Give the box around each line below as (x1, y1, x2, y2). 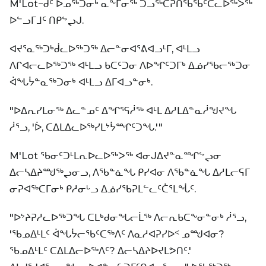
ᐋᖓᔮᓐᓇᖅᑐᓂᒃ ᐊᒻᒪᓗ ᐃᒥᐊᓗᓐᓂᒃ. (9, 76, 153, 88)
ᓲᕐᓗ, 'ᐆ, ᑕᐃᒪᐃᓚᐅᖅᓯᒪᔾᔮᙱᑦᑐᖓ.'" (9, 121, 163, 133)
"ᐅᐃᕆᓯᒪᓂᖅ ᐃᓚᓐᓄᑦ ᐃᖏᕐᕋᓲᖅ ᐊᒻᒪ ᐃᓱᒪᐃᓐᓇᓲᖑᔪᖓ (9, 104, 236, 116)
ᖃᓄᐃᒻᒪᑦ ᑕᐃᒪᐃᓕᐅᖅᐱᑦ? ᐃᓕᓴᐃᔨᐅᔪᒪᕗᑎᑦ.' (9, 245, 191, 256)
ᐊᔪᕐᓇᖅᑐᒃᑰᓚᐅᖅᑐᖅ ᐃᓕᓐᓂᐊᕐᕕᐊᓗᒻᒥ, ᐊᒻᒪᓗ (9, 43, 200, 55)
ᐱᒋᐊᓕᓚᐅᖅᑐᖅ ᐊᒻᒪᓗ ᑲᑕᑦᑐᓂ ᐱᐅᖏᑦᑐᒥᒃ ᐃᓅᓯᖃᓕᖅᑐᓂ (9, 59, 251, 71)
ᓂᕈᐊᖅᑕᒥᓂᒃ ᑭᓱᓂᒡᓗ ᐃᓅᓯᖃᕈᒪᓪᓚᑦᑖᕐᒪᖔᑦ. (9, 183, 196, 195)
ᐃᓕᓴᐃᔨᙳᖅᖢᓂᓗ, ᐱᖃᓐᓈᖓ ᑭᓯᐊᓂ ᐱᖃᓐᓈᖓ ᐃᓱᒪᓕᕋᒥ (9, 166, 250, 178)
